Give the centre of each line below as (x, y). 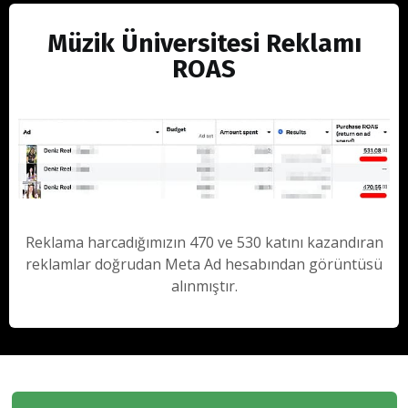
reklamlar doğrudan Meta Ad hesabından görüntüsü (204, 265)
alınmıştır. (204, 286)
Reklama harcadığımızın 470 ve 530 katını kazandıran (204, 243)
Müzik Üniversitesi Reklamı (204, 43)
